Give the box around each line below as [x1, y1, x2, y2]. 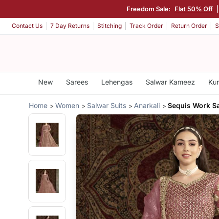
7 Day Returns [50, 22, 89, 30]
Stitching [97, 22, 122, 30]
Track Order [130, 22, 163, 30]
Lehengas [101, 78, 132, 86]
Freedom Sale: [126, 4, 171, 13]
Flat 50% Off [174, 4, 212, 13]
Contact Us [12, 22, 43, 30]
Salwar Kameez [145, 78, 195, 86]
